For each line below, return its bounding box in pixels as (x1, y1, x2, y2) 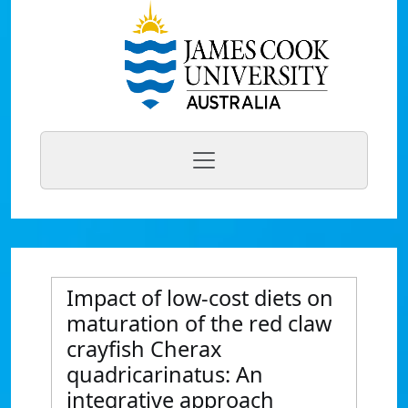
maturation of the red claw (66, 309, 331, 338)
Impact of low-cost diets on (66, 283, 333, 312)
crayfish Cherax (66, 334, 221, 363)
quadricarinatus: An (66, 360, 263, 389)
